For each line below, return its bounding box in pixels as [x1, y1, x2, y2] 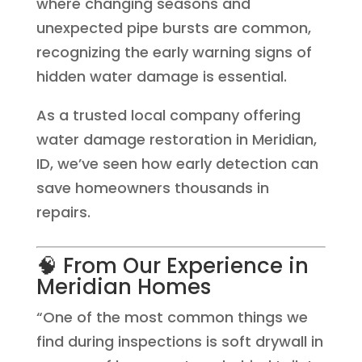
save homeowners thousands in [36, 178, 269, 198]
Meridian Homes [36, 272, 211, 301]
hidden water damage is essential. [36, 66, 287, 86]
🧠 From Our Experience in [36, 251, 309, 280]
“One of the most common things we [36, 307, 308, 327]
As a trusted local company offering [36, 105, 301, 125]
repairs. [36, 202, 90, 222]
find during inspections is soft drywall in [36, 331, 323, 351]
